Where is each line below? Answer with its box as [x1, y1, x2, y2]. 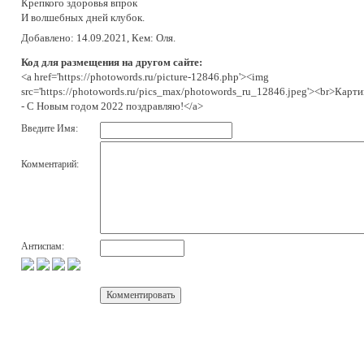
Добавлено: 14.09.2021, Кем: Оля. [21, 31, 175, 44]
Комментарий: [21, 158, 79, 170]
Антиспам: [21, 240, 64, 252]
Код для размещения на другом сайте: [21, 55, 202, 68]
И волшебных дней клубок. [21, 11, 145, 24]
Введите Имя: [21, 122, 78, 134]
